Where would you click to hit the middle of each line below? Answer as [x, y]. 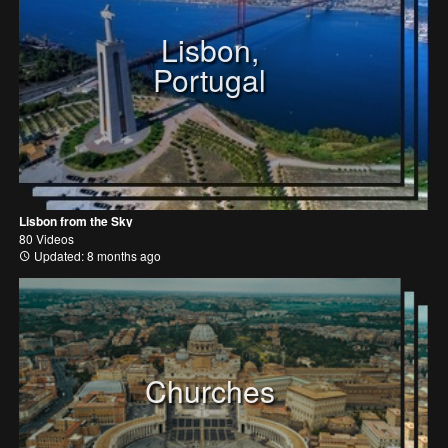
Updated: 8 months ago [96, 255]
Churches [209, 391]
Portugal [210, 79]
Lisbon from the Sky [76, 220]
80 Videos [46, 238]
